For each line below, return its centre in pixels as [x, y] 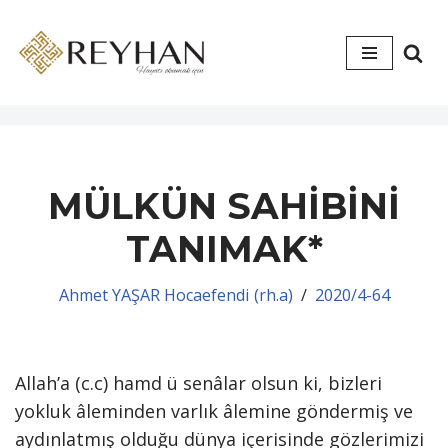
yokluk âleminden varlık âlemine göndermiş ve [214, 411]
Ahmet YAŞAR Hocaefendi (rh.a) [175, 295]
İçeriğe [43, 56]
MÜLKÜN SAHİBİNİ [224, 206]
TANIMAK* [224, 249]
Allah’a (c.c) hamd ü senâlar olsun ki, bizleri [198, 383]
